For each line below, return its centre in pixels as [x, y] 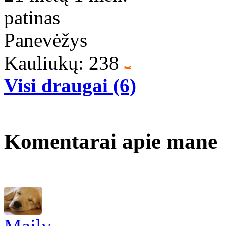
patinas [32, 17]
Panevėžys [46, 40]
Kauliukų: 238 [62, 63]
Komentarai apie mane [111, 142]
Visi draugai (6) [70, 85]
